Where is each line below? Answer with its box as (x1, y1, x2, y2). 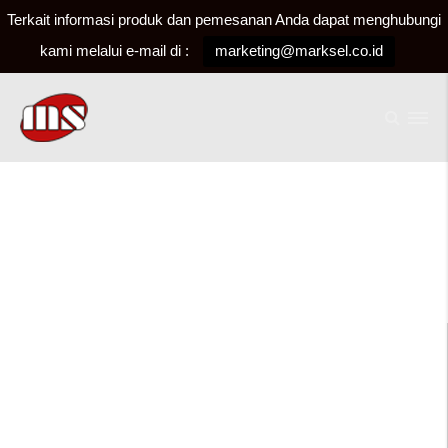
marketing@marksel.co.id (214, 42, 383, 59)
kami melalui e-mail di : (39, 42, 189, 59)
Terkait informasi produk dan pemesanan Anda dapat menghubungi (7, 11, 441, 28)
